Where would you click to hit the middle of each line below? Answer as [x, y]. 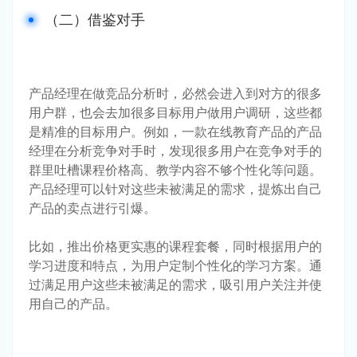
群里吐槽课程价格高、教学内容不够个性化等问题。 [175, 169]
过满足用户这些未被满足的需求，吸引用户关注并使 [175, 284]
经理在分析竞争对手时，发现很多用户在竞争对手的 [175, 150]
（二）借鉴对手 [95, 19]
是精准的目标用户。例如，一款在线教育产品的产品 [175, 131]
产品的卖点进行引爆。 [92, 208]
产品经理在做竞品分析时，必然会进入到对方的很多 [175, 93]
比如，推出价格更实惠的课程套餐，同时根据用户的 [175, 246]
